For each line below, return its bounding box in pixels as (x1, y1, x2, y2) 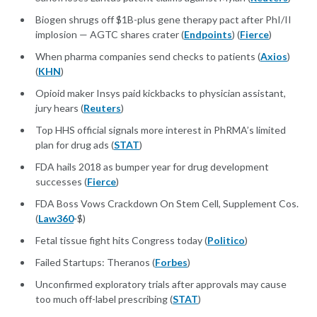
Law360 (38, 212, 74, 225)
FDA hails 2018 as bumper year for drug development (35, 161, 269, 173)
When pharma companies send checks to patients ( (35, 50, 260, 63)
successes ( (35, 175, 87, 188)
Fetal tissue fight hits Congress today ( (35, 234, 207, 247)
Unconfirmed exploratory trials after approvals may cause (35, 278, 287, 291)
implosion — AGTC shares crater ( (35, 28, 184, 41)
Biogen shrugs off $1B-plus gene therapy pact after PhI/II (35, 13, 292, 26)
